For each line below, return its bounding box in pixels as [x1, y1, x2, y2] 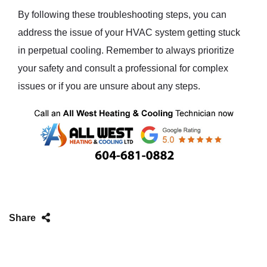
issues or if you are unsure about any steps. [18, 81, 200, 91]
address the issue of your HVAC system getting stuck [18, 27, 240, 38]
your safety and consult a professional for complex [18, 63, 228, 73]
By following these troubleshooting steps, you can [18, 10, 226, 20]
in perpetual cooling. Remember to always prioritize [18, 45, 234, 55]
